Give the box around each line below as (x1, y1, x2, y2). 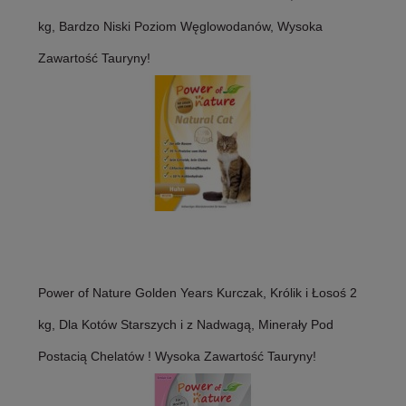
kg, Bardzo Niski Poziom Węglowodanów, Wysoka (38, 19, 323, 34)
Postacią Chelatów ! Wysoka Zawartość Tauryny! (38, 349, 316, 364)
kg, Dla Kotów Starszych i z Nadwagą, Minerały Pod (38, 317, 333, 333)
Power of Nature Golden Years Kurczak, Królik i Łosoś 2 (38, 285, 357, 301)
